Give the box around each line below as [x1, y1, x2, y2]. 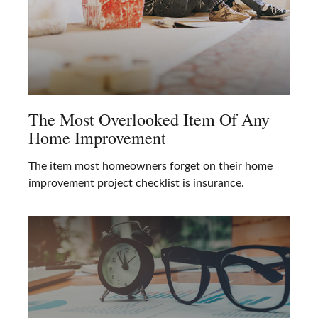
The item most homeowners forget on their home [28, 160, 273, 172]
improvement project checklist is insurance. [28, 177, 244, 190]
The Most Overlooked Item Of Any [28, 108, 270, 131]
